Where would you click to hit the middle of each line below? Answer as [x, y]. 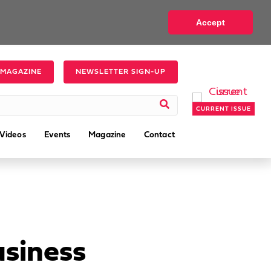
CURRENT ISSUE [223, 109]
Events [57, 135]
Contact [159, 135]
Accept [211, 22]
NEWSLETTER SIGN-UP [120, 72]
